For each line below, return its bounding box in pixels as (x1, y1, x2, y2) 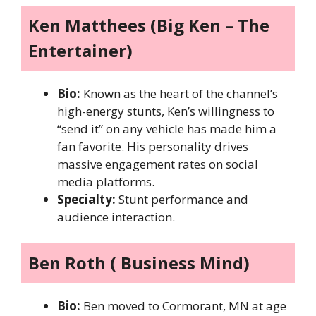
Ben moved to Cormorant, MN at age (80, 298, 286, 315)
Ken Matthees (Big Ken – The (28, 13, 269, 37)
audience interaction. (57, 208, 175, 225)
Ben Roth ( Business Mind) (28, 251, 250, 275)
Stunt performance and (116, 190, 248, 207)
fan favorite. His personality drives (57, 138, 248, 154)
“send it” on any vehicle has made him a (57, 120, 276, 137)
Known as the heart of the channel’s (80, 85, 278, 102)
